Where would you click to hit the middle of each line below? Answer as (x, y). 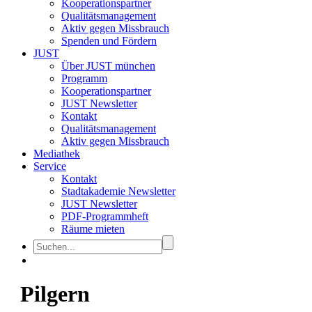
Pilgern (55, 294)
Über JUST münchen (108, 66)
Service (50, 166)
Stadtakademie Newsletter (118, 191)
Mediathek (57, 154)
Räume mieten (93, 229)
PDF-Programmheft (105, 216)
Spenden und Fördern (109, 41)
